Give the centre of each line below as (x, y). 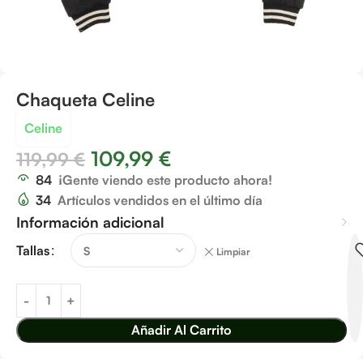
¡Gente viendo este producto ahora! (165, 180)
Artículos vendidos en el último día (160, 200)
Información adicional (90, 222)
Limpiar (233, 252)
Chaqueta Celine (85, 99)
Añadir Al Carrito (181, 330)
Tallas (33, 250)
